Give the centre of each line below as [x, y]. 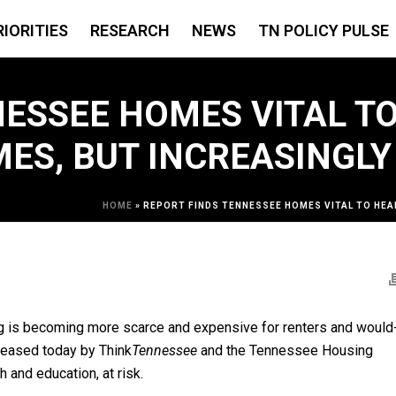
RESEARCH [130, 30]
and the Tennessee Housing [285, 350]
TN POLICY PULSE [324, 30]
